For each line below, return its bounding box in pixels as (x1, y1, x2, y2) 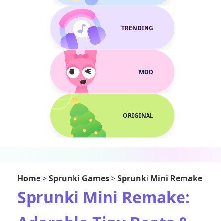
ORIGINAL (123, 111, 153, 120)
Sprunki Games (49, 173, 109, 184)
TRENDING (121, 24, 153, 32)
